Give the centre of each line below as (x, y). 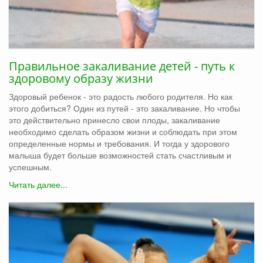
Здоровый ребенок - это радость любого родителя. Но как (121, 96)
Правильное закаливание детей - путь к (122, 66)
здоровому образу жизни (81, 78)
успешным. (30, 166)
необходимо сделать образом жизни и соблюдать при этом (123, 131)
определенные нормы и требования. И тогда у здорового (119, 143)
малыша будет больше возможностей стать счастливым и (120, 155)
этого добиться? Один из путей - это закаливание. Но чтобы (124, 108)
